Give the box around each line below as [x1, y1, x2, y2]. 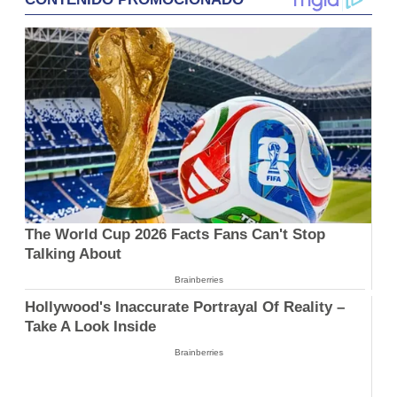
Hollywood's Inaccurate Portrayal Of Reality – [25, 299, 345, 316]
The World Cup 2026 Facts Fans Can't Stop [25, 225, 325, 243]
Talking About [25, 245, 121, 262]
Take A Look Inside [25, 318, 156, 336]
